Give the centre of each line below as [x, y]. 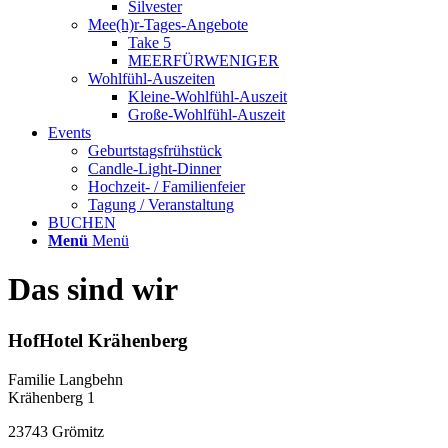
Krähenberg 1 [51, 397]
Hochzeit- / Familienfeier [166, 186]
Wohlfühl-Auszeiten [151, 78]
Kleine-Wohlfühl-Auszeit [207, 96]
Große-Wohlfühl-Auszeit [206, 114]
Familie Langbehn [65, 379]
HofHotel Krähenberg [98, 340]
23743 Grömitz [56, 431]
